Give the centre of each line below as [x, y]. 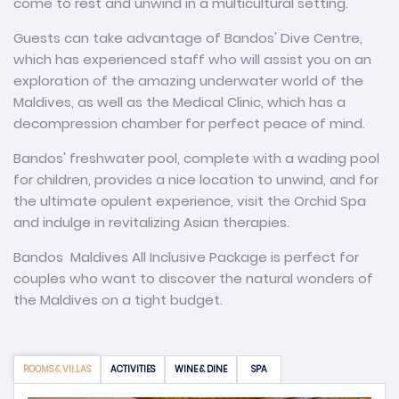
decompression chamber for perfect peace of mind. [189, 123]
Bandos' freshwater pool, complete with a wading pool [196, 158]
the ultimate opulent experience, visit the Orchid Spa [190, 201]
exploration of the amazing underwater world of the [188, 81]
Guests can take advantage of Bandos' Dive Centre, [188, 38]
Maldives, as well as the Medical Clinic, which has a [179, 102]
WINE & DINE [201, 369]
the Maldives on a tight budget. [118, 300]
